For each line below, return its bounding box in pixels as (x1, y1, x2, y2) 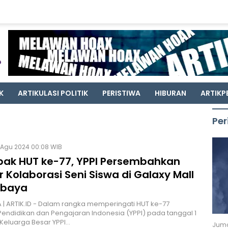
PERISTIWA (102, 88, 140, 98)
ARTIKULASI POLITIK (18, 88, 88, 98)
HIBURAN (155, 88, 186, 98)
